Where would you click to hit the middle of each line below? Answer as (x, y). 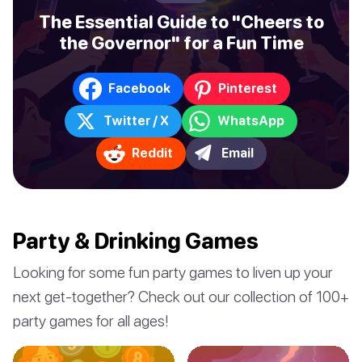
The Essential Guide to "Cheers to (181, 21)
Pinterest (247, 88)
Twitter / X (136, 121)
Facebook (139, 88)
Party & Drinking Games (136, 240)
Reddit (152, 153)
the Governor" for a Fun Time (181, 42)
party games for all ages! (91, 320)
